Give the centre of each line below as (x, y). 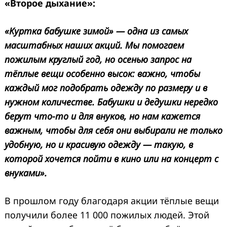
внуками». (26, 173)
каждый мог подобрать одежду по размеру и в (106, 88)
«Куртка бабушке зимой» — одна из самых (96, 31)
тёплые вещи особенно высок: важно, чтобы (102, 74)
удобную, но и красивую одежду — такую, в (99, 145)
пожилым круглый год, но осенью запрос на (98, 60)
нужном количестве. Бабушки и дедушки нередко (111, 102)
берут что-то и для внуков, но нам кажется (102, 116)
